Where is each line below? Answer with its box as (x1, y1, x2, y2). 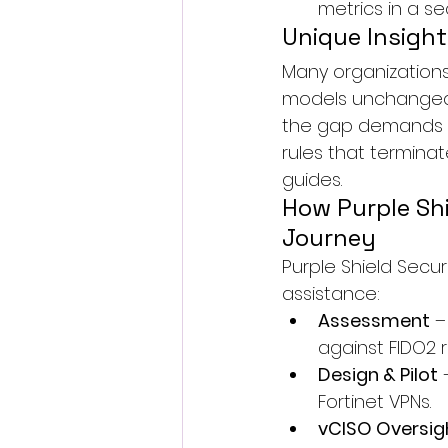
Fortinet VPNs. (318, 389, 431, 414)
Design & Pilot (318, 362, 438, 387)
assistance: (282, 281, 380, 306)
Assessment (318, 308, 430, 333)
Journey (282, 222, 376, 253)
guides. (282, 167, 342, 192)
